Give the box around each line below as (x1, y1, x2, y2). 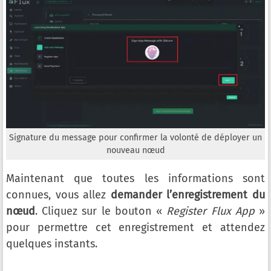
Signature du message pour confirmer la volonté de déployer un (9, 132, 262, 143)
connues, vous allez (6, 188, 111, 202)
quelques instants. (6, 237, 97, 251)
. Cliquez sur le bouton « (35, 204, 167, 218)
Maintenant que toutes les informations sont (6, 172, 265, 186)
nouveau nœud (106, 145, 165, 156)
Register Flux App (166, 204, 255, 218)
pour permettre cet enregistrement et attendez (6, 221, 265, 235)
